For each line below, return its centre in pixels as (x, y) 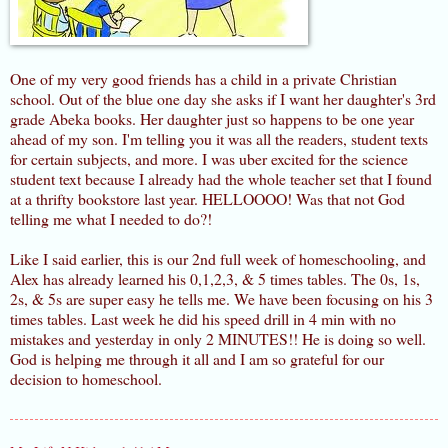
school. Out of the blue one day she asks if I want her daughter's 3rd (223, 98)
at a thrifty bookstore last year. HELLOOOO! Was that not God (207, 198)
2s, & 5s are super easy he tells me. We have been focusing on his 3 (221, 298)
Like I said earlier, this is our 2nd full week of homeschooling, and (218, 258)
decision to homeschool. (86, 378)
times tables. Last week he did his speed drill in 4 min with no (203, 318)
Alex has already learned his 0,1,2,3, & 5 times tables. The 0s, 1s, (215, 278)
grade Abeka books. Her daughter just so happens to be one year (212, 118)
